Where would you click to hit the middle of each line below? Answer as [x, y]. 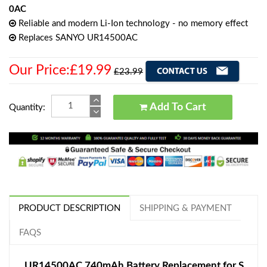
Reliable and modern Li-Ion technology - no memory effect [132, 23]
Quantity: [27, 107]
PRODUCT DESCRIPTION [69, 209]
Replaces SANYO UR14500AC [77, 38]
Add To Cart [195, 107]
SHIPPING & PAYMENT [186, 209]
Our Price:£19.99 [60, 70]
